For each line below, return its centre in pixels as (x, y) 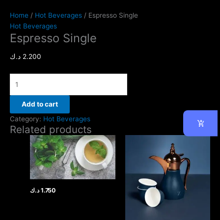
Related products (51, 130)
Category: (27, 119)
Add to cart (40, 104)
